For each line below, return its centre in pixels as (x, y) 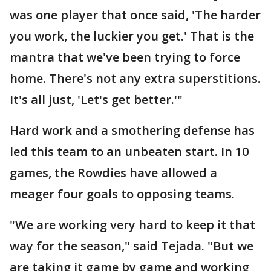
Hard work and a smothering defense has (132, 130)
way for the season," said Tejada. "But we (132, 246)
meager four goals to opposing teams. (122, 194)
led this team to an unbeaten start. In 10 (129, 152)
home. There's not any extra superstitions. (135, 78)
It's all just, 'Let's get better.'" (96, 100)
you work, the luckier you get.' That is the (132, 36)
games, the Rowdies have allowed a (113, 173)
